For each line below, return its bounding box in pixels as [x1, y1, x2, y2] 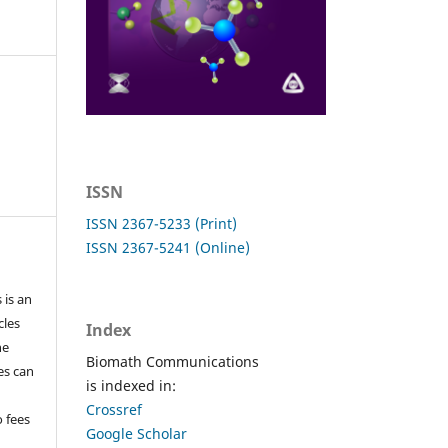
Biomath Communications [86, 351, 259, 371]
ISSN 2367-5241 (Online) [86, 237, 250, 257]
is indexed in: [86, 375, 176, 395]
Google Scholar [86, 423, 187, 443]
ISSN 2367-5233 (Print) [86, 213, 237, 233]
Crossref [86, 399, 142, 419]
